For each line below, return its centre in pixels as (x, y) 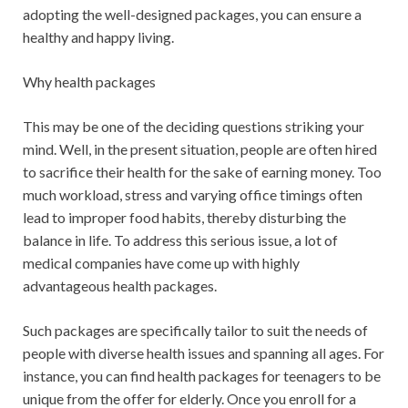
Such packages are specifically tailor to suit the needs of (195, 330)
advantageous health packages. (120, 286)
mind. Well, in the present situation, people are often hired (200, 149)
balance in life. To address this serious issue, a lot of (180, 240)
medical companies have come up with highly (161, 263)
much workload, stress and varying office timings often (193, 194)
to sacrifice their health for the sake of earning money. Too (202, 172)
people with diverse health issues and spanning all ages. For (204, 353)
